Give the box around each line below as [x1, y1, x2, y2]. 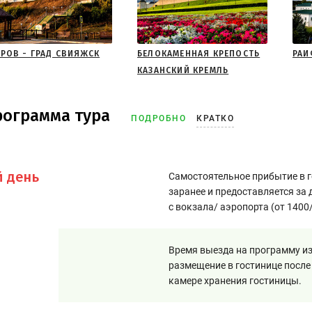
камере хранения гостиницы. [169, 275, 302, 286]
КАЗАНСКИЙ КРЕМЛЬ [137, 65, 229, 75]
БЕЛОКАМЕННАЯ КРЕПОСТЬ [137, 49, 260, 58]
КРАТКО [196, 114, 234, 123]
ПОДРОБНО [131, 114, 186, 123]
